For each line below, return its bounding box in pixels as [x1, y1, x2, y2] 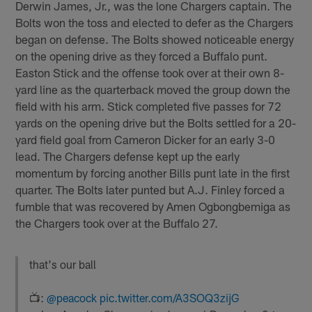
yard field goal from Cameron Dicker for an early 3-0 [15, 132, 276, 146]
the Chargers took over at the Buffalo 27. [15, 215, 219, 230]
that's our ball [29, 257, 97, 271]
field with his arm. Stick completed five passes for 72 [15, 98, 282, 113]
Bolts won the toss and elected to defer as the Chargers [15, 15, 294, 29]
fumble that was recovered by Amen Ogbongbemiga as [15, 198, 291, 213]
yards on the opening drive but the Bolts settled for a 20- [15, 115, 297, 130]
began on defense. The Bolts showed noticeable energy [15, 31, 295, 46]
